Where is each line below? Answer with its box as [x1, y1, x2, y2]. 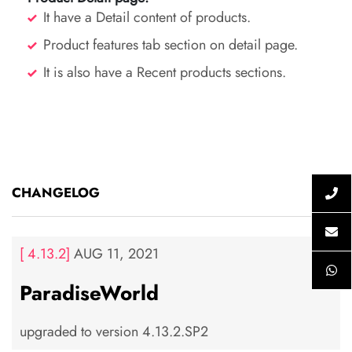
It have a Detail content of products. [43, 7, 251, 28]
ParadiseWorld [20, 278, 159, 309]
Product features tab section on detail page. [43, 35, 298, 56]
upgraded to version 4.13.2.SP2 [20, 321, 208, 343]
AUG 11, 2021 [70, 244, 159, 265]
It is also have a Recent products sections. [43, 62, 286, 83]
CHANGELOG [12, 183, 100, 203]
